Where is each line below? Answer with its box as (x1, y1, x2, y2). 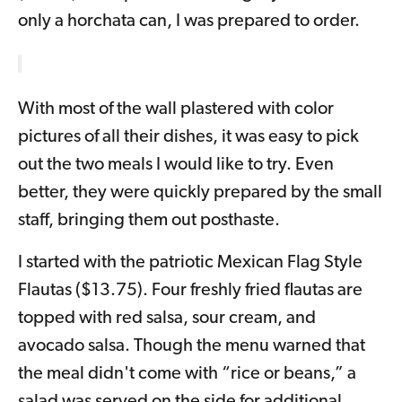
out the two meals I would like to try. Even (18, 156, 334, 175)
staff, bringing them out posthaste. (18, 212, 280, 231)
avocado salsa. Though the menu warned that (18, 337, 365, 356)
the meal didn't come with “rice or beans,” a (18, 365, 356, 384)
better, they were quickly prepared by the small (18, 184, 382, 203)
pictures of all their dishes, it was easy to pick (18, 128, 359, 147)
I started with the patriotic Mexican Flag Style (18, 254, 363, 273)
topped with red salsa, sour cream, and (18, 310, 316, 328)
